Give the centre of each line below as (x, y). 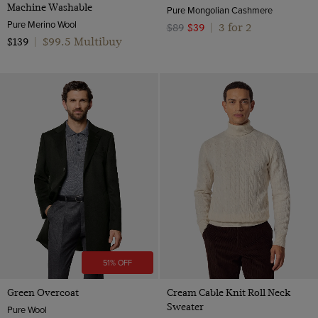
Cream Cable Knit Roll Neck (228, 293)
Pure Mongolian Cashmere (219, 10)
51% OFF (118, 263)
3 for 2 (235, 27)
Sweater (185, 307)
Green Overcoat (43, 293)
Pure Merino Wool (42, 24)
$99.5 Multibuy (82, 41)
